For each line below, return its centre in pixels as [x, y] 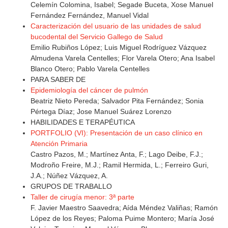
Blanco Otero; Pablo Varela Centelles [90, 69]
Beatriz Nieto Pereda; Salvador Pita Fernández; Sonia [117, 101]
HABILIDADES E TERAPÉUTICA [83, 122]
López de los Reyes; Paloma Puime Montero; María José [122, 219]
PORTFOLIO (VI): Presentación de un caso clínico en [117, 133]
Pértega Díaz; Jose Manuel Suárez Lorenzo [101, 112]
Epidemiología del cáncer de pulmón [89, 90]
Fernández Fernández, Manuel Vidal [90, 16]
